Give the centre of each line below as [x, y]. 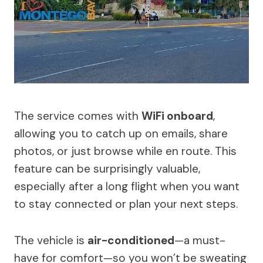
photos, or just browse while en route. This [125, 151]
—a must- [200, 240]
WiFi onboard [177, 116]
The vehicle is [51, 240]
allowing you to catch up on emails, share [121, 133]
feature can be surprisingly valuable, [107, 168]
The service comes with [78, 116]
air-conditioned [131, 240]
